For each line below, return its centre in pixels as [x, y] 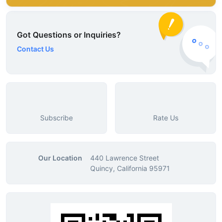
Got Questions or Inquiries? [69, 35]
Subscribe [56, 117]
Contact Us [36, 49]
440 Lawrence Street [125, 158]
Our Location [60, 158]
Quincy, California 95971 [130, 168]
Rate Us [166, 117]
